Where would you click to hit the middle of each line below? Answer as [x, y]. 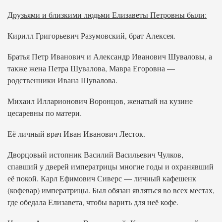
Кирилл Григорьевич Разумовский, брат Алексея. [91, 35]
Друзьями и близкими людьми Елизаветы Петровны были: [107, 15]
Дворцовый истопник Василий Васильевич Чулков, [95, 154]
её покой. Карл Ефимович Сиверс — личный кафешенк [102, 178]
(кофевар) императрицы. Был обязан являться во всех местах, [111, 190]
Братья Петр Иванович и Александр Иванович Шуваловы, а [110, 56]
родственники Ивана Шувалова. [62, 80]
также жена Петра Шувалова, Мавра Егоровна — [91, 68]
